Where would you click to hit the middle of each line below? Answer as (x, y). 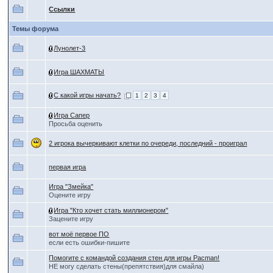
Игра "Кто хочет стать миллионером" (111, 210)
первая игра (68, 167)
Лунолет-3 (70, 48)
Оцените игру (70, 195)
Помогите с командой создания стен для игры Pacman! (134, 258)
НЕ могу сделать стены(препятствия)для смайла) (127, 266)
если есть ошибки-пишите (90, 243)
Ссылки (62, 9)
